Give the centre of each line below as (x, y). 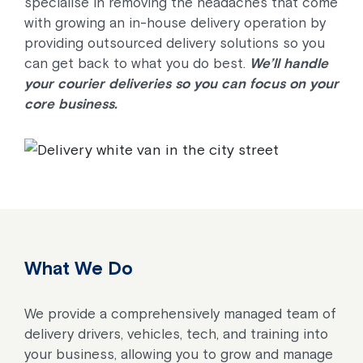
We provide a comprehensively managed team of (180, 314)
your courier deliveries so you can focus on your (181, 83)
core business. (71, 104)
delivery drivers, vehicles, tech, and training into (176, 334)
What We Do (79, 268)
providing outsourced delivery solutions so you (175, 43)
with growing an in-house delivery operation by (175, 23)
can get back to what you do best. (137, 63)
